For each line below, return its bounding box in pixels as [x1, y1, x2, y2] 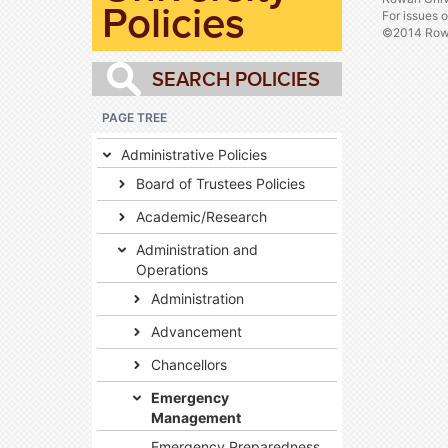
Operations [136, 261, 208, 278]
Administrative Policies [121, 146, 267, 163]
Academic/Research [136, 208, 267, 225]
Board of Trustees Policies [136, 175, 305, 192]
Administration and [136, 241, 258, 258]
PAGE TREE [102, 110, 167, 125]
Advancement [151, 323, 242, 340]
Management [151, 409, 241, 426]
